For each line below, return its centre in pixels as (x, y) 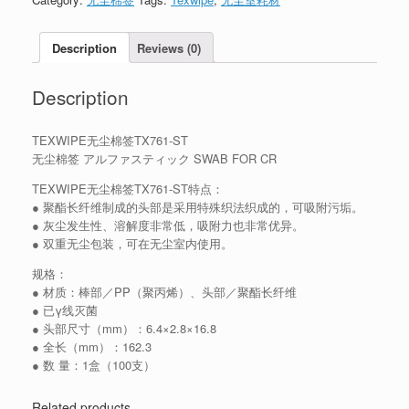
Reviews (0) (169, 47)
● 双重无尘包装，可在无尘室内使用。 (132, 244)
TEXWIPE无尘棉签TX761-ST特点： (128, 189)
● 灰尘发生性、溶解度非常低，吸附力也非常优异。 (168, 225)
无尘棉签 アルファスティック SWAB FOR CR (154, 159)
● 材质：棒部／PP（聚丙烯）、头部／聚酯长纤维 (164, 292)
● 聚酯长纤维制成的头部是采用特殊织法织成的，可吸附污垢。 (198, 207)
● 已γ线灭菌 (65, 310)
